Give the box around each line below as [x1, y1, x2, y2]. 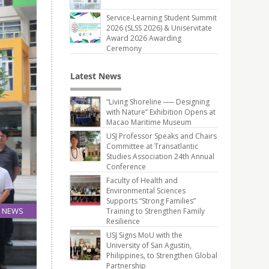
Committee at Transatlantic [106, 141, 198, 151]
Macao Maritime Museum [106, 117, 192, 127]
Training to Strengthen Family [106, 206, 205, 216]
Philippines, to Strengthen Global [106, 250, 217, 261]
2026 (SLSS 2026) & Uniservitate [106, 23, 212, 33]
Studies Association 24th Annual [106, 151, 214, 162]
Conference [106, 162, 146, 172]
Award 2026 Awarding [106, 33, 181, 43]
